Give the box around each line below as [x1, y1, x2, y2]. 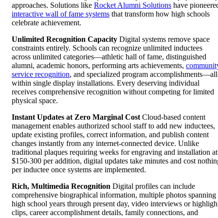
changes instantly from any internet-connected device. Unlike [12, 139, 199, 147]
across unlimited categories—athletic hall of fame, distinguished [12, 52, 206, 61]
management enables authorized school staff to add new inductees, [12, 121, 215, 130]
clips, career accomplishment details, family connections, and [12, 208, 198, 217]
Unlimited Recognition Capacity [12, 35, 117, 43]
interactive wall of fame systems [12, 9, 109, 18]
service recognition [12, 70, 70, 78]
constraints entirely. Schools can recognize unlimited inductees [12, 43, 202, 52]
